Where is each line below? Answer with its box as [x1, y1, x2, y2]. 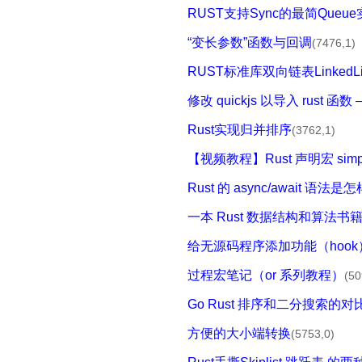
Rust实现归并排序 [187, 123, 292, 137]
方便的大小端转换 [187, 326, 291, 340]
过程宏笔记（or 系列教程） [187, 268, 344, 282]
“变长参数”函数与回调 [187, 36, 312, 49]
